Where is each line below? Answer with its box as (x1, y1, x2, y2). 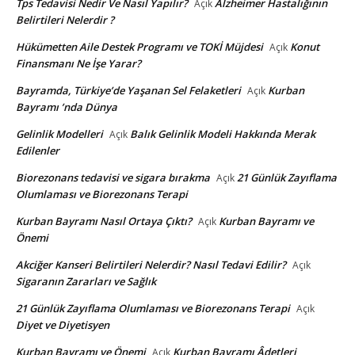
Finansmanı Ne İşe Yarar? (16, 55, 141, 71)
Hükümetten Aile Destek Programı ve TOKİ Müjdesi (16, 39, 263, 54)
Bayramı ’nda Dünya (16, 99, 117, 114)
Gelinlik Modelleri (16, 126, 103, 141)
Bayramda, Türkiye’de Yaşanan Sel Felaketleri (16, 82, 241, 97)
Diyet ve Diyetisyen (16, 317, 109, 332)
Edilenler (16, 143, 59, 158)
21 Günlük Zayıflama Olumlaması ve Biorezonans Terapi (16, 300, 290, 315)
